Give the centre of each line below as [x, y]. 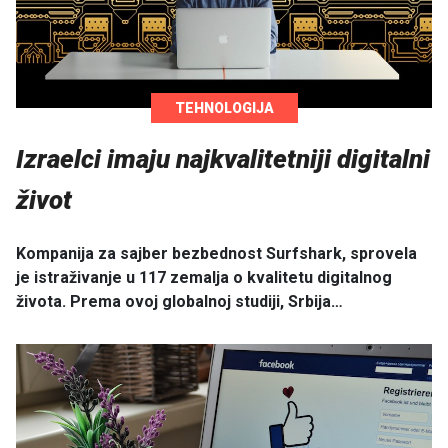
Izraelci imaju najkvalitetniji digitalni [223, 158]
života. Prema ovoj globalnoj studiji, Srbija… [179, 302]
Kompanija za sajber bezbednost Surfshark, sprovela [216, 254]
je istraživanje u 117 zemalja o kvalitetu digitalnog [204, 278]
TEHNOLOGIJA [224, 107]
